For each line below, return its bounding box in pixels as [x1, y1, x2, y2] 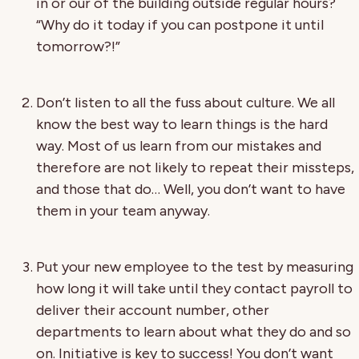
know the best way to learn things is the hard [36, 115, 328, 133]
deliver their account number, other [36, 301, 269, 319]
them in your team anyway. [36, 201, 210, 220]
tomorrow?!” [36, 37, 120, 55]
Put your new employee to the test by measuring [36, 257, 353, 276]
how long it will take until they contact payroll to [36, 279, 353, 297]
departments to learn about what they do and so [36, 322, 351, 341]
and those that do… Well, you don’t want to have [36, 179, 345, 198]
